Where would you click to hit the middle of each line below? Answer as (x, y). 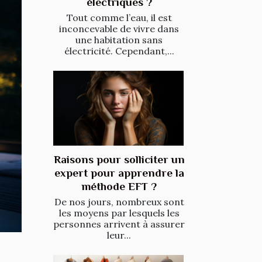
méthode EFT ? (119, 186)
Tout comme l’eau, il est (119, 18)
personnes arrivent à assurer (119, 224)
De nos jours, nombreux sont (119, 201)
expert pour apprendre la (119, 173)
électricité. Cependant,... (119, 51)
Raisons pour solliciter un (119, 159)
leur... (119, 235)
